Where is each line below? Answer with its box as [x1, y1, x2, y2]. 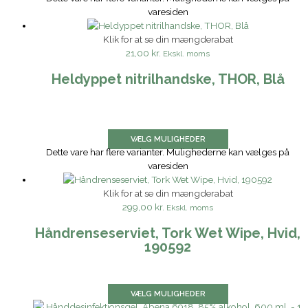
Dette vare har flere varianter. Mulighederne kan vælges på [46, 146, 289, 158]
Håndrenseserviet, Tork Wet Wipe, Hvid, [35, 224, 300, 241]
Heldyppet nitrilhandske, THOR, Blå [51, 70, 285, 87]
